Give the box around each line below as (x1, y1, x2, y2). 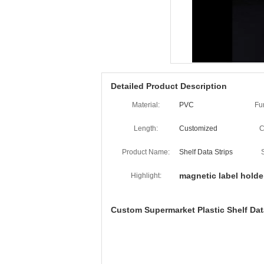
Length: (134, 124, 158, 133)
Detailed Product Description (111, 81, 227, 91)
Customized (179, 124, 217, 133)
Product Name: (122, 148, 170, 156)
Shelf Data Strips (179, 148, 233, 156)
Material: (132, 101, 160, 109)
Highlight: (130, 171, 161, 180)
